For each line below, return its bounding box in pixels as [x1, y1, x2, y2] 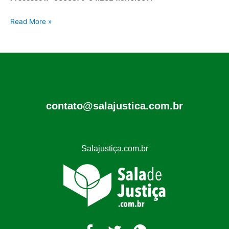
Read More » [10, 17, 52, 26]
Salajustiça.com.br [81, 144, 148, 153]
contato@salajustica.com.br [46, 100, 183, 111]
